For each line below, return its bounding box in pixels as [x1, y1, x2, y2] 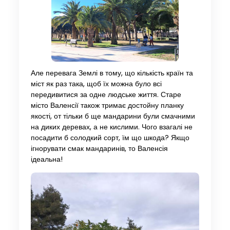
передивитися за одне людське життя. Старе [30, 89, 181, 100]
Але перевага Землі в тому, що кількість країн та [30, 68, 193, 78]
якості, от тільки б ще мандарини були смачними [30, 111, 195, 121]
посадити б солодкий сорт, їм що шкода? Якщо [30, 132, 189, 143]
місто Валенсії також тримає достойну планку [30, 100, 184, 110]
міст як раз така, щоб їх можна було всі [30, 79, 162, 89]
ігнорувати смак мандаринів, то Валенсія [30, 143, 168, 154]
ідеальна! [30, 154, 63, 164]
